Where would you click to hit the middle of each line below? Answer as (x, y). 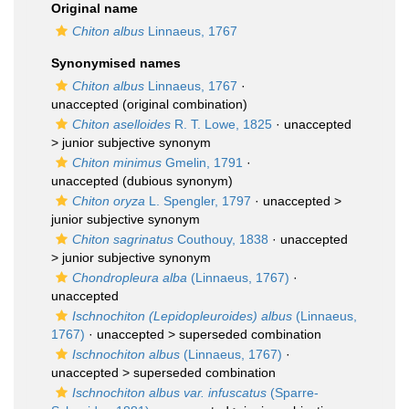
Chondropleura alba (130, 278)
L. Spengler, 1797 (198, 201)
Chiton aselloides (121, 124)
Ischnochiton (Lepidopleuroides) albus (182, 316)
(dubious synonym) (176, 181)
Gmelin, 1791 (202, 163)
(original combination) (183, 104)
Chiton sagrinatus (123, 239)
